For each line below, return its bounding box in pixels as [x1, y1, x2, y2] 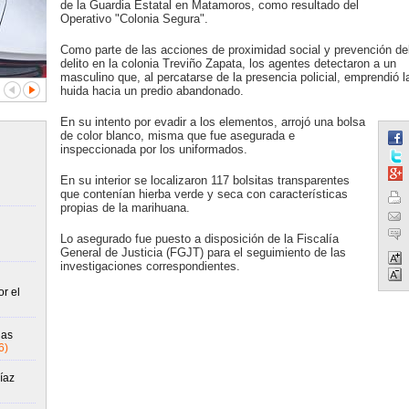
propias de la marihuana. [59, 201, 190, 215]
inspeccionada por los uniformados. [59, 142, 247, 156]
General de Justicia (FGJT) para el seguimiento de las [59, 246, 346, 259]
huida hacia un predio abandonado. [59, 84, 244, 98]
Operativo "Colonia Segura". [59, 12, 208, 26]
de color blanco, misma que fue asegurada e [59, 129, 295, 142]
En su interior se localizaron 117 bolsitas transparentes [59, 173, 350, 187]
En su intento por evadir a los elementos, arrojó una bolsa [59, 115, 365, 129]
